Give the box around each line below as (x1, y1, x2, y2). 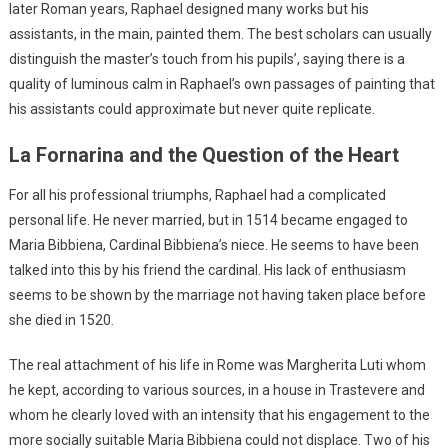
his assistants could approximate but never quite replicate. (8, 100, 375, 117)
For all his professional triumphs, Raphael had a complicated (8, 186, 386, 203)
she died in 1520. (8, 311, 114, 328)
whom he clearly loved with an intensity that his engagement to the (8, 406, 430, 423)
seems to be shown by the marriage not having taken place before (8, 286, 426, 303)
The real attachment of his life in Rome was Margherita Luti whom (8, 356, 426, 373)
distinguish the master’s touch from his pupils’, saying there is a (8, 50, 405, 67)
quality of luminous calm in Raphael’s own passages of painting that (8, 75, 435, 92)
